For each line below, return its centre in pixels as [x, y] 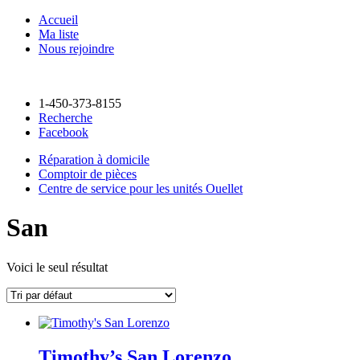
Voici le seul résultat [57, 267]
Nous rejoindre [76, 49]
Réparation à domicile [94, 160]
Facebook [63, 132]
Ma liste [59, 34]
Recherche [65, 118]
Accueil [58, 20]
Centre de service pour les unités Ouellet [141, 188]
